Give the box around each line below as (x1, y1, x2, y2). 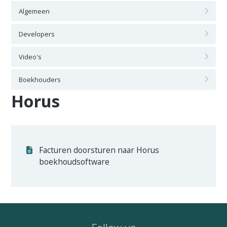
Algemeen (19, 6, 50, 16)
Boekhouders (19, 74, 61, 84)
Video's (19, 52, 42, 61)
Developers (19, 29, 55, 39)
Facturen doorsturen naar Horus (39, 144, 160, 156)
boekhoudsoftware (39, 156, 110, 167)
